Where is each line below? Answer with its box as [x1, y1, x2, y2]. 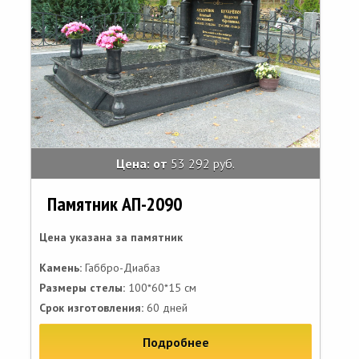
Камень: [39, 260, 82, 275]
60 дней [143, 301, 188, 315]
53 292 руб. [171, 155, 235, 171]
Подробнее [142, 334, 209, 350]
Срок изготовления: [39, 301, 143, 315]
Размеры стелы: [39, 280, 125, 295]
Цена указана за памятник [39, 230, 183, 244]
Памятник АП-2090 [47, 192, 182, 216]
